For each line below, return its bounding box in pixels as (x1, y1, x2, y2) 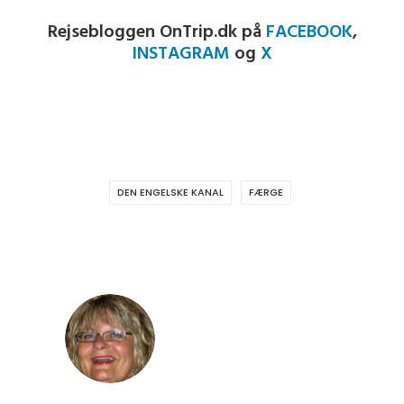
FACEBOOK (265, 18, 353, 47)
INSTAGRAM (132, 40, 230, 69)
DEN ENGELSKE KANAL (116, 185, 224, 199)
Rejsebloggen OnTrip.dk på (47, 18, 266, 47)
